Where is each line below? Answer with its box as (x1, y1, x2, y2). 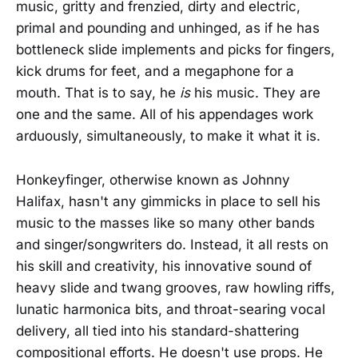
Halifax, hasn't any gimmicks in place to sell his (16, 193, 320, 209)
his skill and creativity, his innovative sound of (16, 257, 312, 274)
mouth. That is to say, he (16, 85, 180, 101)
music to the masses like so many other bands (16, 214, 315, 231)
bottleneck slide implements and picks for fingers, (16, 42, 335, 58)
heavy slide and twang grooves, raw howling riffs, (16, 279, 335, 296)
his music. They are (190, 85, 320, 101)
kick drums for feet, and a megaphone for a (16, 63, 294, 80)
